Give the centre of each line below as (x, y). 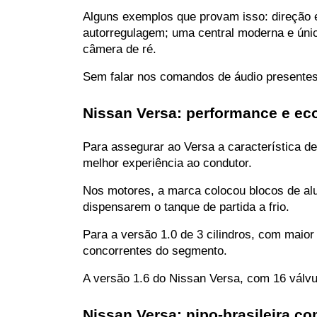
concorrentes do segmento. (155, 250)
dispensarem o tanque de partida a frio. (186, 207)
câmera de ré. (120, 49)
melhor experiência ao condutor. (167, 163)
